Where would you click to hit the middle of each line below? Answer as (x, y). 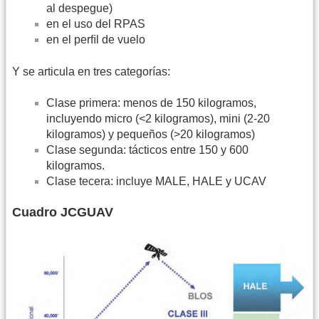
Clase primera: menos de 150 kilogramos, (151, 103)
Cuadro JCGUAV (63, 213)
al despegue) (79, 9)
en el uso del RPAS (96, 24)
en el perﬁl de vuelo (96, 40)
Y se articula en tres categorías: (91, 71)
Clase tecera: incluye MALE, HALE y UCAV (156, 181)
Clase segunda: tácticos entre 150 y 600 (147, 150)
